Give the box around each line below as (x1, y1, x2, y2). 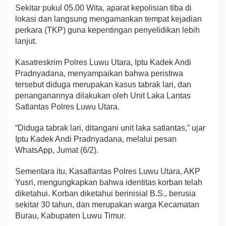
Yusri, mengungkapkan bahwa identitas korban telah (15, 178, 202, 187)
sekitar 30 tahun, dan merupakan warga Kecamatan (15, 200, 199, 209)
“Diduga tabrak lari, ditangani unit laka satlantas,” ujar (15, 124, 205, 133)
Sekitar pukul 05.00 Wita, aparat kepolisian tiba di (15, 4, 192, 13)
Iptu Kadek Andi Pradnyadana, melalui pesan (15, 135, 177, 144)
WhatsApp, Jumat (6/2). (15, 146, 98, 155)
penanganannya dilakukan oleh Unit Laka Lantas (15, 91, 191, 100)
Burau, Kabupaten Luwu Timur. (15, 211, 126, 220)
